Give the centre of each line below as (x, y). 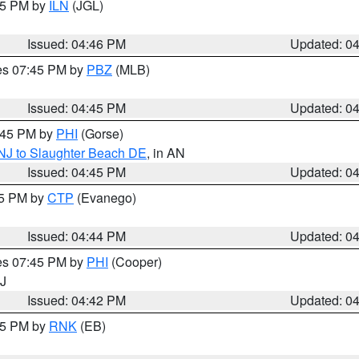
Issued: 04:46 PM (77, 44)
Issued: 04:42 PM (77, 300)
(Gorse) (101, 133)
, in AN (166, 153)
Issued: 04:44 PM (77, 236)
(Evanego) (105, 198)
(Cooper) (135, 262)
